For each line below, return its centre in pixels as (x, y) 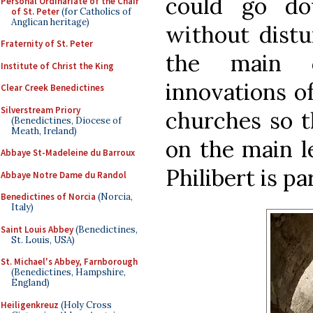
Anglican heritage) (50, 22)
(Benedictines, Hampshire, (68, 272)
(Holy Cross (85, 305)
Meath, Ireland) (44, 131)
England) (30, 283)
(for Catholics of (95, 11)
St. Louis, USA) (43, 240)
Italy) (22, 207)
